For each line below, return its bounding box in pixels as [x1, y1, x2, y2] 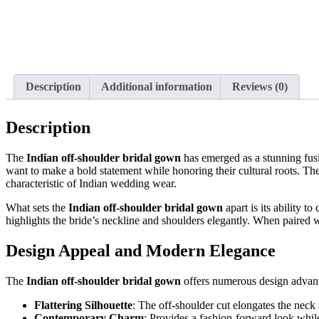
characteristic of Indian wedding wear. [6, 177, 177, 190]
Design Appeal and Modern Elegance [6, 241, 276, 261]
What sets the [6, 202, 68, 214]
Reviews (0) [232, 80, 288, 93]
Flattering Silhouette [34, 299, 132, 312]
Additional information [101, 80, 212, 93]
